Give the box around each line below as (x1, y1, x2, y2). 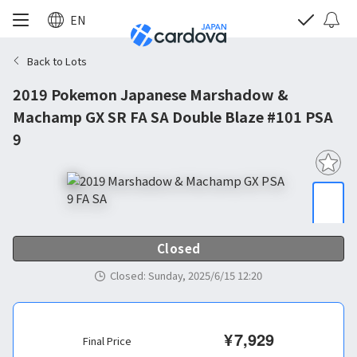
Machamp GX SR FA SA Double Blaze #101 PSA (13, 106, 333, 127)
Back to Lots (27, 53, 87, 69)
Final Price (83, 333, 131, 348)
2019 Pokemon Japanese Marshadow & (13, 84, 288, 104)
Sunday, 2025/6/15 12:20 (148, 268, 262, 283)
